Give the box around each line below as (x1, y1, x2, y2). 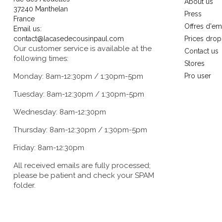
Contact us (184, 47, 219, 55)
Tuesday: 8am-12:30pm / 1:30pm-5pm (13, 90, 144, 99)
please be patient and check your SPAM (13, 171, 154, 180)
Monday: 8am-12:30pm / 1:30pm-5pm (13, 72, 143, 81)
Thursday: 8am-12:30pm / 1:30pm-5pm (13, 125, 147, 135)
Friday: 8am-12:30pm (13, 143, 84, 153)
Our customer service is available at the (13, 44, 152, 54)
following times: (13, 54, 68, 63)
